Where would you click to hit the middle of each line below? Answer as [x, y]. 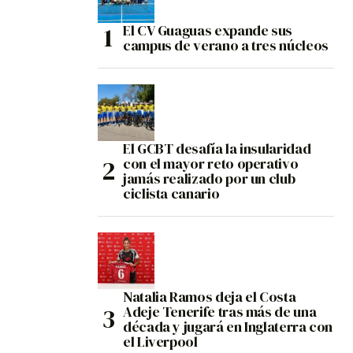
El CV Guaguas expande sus [208, 31]
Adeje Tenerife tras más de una [220, 312]
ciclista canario [171, 194]
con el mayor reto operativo [211, 164]
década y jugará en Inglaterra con [228, 327]
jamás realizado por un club [209, 179]
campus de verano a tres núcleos [226, 46]
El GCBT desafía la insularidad [217, 149]
